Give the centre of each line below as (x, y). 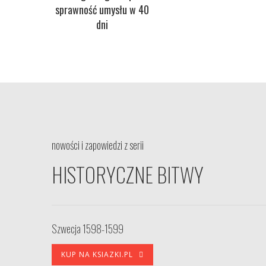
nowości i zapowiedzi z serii (98, 145)
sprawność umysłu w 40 (102, 9)
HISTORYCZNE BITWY (128, 175)
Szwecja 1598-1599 (88, 229)
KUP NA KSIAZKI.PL (97, 255)
